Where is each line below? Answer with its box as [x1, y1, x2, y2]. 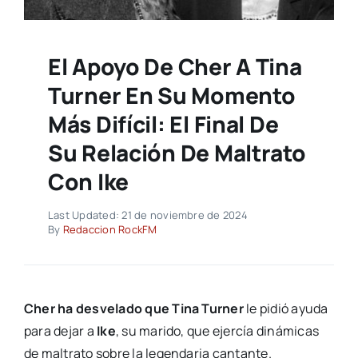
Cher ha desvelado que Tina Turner [23, 300, 244, 318]
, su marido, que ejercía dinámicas [115, 322, 320, 340]
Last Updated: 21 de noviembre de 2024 [47, 208, 248, 223]
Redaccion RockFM [62, 222, 157, 237]
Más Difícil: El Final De [47, 109, 279, 140]
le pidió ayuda [243, 300, 328, 318]
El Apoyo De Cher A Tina [47, 51, 302, 82]
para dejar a [23, 322, 97, 340]
